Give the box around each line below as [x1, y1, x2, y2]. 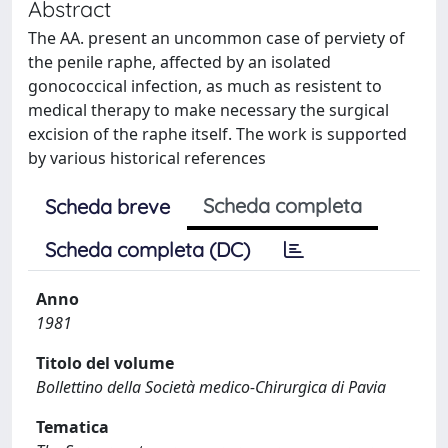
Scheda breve [45, 194, 170, 219]
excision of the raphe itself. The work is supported [28, 123, 407, 145]
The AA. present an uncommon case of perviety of [28, 27, 405, 49]
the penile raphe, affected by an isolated [28, 51, 331, 73]
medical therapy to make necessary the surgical [28, 99, 389, 121]
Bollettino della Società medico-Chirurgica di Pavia [36, 376, 386, 398]
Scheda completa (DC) [45, 237, 250, 262]
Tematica [36, 416, 109, 438]
